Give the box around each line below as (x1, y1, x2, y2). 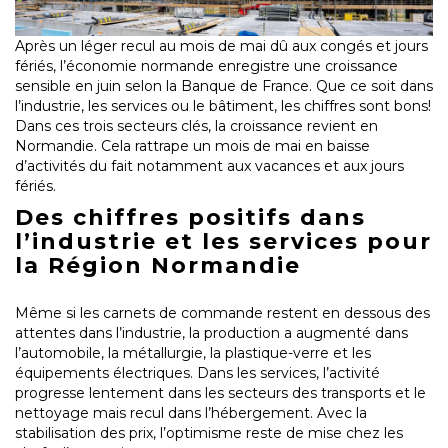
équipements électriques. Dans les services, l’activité (15, 364, 380, 383)
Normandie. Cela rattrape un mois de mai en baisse (15, 137, 370, 156)
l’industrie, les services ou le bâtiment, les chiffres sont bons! (15, 97, 431, 116)
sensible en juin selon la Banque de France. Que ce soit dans (15, 77, 433, 96)
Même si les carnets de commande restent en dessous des (15, 304, 430, 323)
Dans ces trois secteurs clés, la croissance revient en (15, 117, 378, 136)
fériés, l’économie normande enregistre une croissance (15, 57, 398, 76)
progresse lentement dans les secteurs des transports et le (15, 384, 426, 403)
